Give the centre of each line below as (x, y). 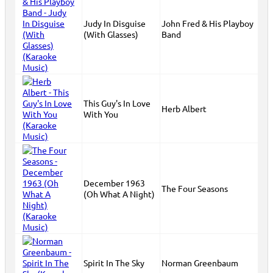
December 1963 (114, 183)
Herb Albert (184, 108)
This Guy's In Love (117, 103)
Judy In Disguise (115, 23)
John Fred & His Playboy (207, 23)
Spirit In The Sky (114, 263)
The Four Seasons (195, 188)
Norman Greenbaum (200, 263)
